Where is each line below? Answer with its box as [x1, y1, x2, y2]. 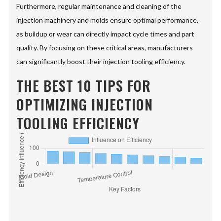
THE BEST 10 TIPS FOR [16, 75, 151, 96]
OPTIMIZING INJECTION [16, 94, 153, 115]
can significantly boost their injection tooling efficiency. [16, 57, 186, 66]
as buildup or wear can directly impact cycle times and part [16, 30, 195, 38]
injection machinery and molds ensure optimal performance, [16, 16, 199, 25]
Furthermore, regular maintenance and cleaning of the [16, 2, 182, 11]
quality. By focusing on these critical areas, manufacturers [16, 43, 193, 52]
